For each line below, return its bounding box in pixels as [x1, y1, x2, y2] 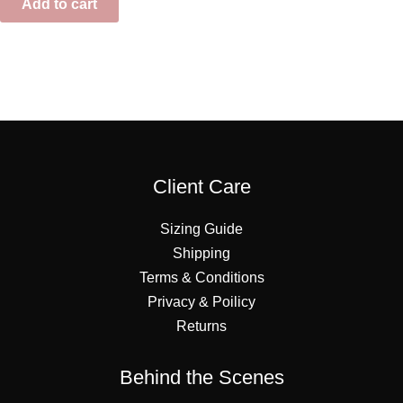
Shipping [173, 246, 230, 262]
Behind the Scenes [119, 366, 284, 390]
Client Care [152, 175, 251, 199]
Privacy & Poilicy [148, 294, 255, 310]
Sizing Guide [160, 221, 243, 237]
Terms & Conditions [139, 270, 264, 286]
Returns [176, 318, 227, 335]
